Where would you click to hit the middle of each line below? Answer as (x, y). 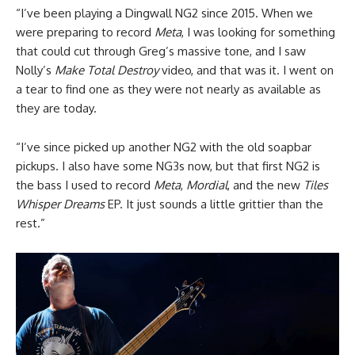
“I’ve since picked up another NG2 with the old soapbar (164, 147)
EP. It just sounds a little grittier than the (216, 204)
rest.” (31, 223)
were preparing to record (85, 32)
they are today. (56, 108)
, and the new (265, 185)
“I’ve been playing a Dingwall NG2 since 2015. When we (164, 13)
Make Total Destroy (107, 70)
